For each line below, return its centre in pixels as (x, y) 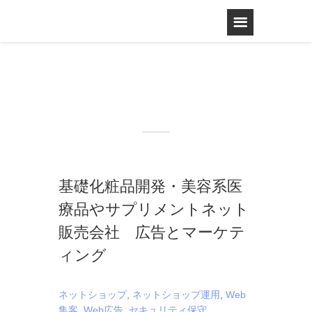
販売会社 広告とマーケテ (152, 231)
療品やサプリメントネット (154, 208)
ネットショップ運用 (176, 295)
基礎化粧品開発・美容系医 (150, 185)
